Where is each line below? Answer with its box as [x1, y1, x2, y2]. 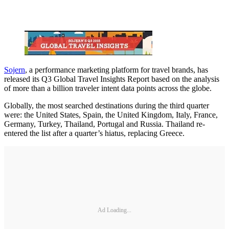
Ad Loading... [98, 206, 131, 214]
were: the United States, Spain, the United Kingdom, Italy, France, [4, 110, 218, 120]
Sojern [4, 65, 25, 75]
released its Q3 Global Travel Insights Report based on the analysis [4, 75, 219, 84]
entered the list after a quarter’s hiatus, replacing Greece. [4, 129, 185, 138]
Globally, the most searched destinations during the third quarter [4, 101, 209, 110]
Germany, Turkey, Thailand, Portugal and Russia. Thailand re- [4, 120, 205, 129]
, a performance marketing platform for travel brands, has [25, 65, 208, 75]
